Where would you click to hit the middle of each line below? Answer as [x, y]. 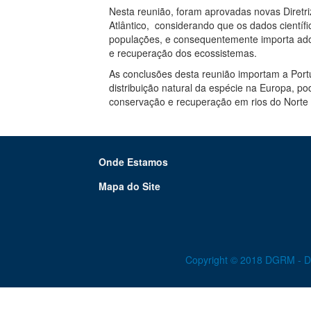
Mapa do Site [129, 186]
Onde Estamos [133, 161]
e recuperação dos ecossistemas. [183, 52]
